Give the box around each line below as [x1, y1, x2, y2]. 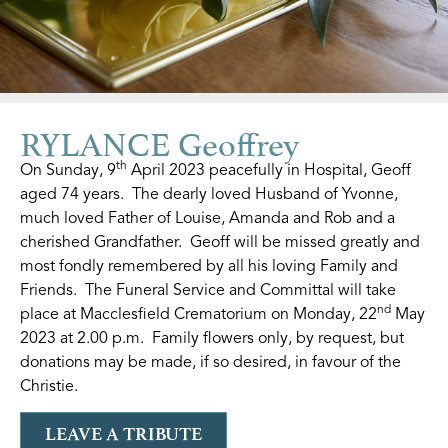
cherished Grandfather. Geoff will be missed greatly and [20, 231, 420, 252]
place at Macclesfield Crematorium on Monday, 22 [20, 303, 377, 324]
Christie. [20, 375, 78, 396]
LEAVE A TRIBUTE [45, 422, 202, 445]
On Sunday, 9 [20, 159, 116, 180]
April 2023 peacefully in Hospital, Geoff [127, 159, 411, 180]
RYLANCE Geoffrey [20, 115, 300, 165]
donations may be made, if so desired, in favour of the [20, 351, 401, 372]
